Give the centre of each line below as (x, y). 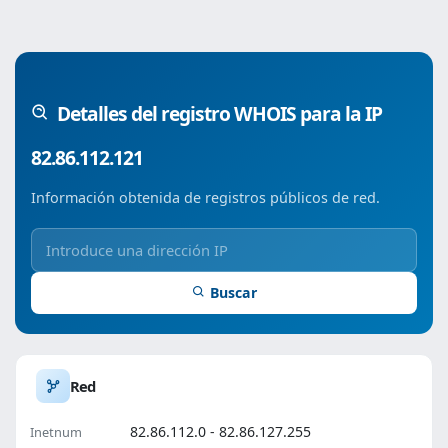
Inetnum (56, 432)
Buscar (233, 292)
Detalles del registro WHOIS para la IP (219, 113)
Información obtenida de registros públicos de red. (205, 197)
